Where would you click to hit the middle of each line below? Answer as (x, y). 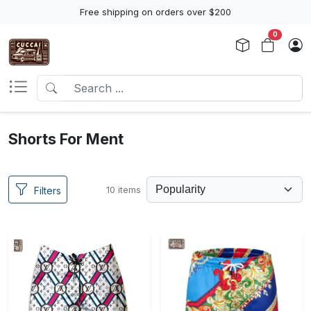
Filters (48, 191)
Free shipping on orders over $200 (155, 12)
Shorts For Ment (66, 139)
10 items (124, 189)
